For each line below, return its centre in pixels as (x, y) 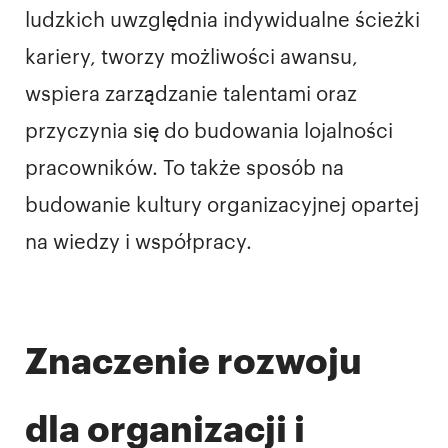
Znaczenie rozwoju (193, 362)
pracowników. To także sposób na (184, 168)
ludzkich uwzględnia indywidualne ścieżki (222, 20)
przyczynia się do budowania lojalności (209, 131)
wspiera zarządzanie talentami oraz (191, 94)
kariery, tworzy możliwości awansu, (191, 57)
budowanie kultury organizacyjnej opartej (222, 205)
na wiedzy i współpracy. (138, 242)
